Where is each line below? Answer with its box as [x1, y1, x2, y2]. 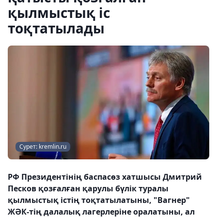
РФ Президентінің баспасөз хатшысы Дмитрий [8, 171, 202, 182]
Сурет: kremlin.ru [19, 142, 66, 151]
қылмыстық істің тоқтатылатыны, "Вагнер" [8, 194, 190, 205]
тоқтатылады [8, 19, 105, 37]
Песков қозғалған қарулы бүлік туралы [8, 183, 169, 194]
